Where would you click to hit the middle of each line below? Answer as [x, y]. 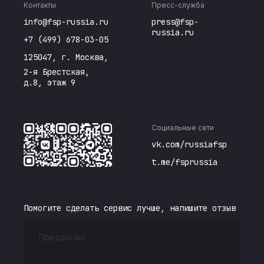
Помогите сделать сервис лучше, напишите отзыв [130, 208]
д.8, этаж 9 [49, 82]
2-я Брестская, [57, 72]
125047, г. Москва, [66, 57]
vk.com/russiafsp [189, 144]
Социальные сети [183, 128]
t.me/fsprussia [185, 162]
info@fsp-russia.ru [66, 22]
